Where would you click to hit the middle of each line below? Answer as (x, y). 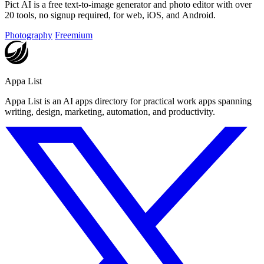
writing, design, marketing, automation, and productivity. (110, 112)
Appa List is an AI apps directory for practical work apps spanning (128, 101)
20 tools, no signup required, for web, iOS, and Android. (110, 15)
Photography (29, 35)
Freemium (74, 35)
